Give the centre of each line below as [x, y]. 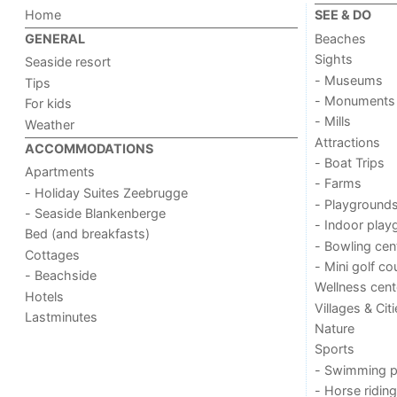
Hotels [45, 296]
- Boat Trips [349, 163]
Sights [333, 59]
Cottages [53, 254]
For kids [49, 104]
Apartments [60, 172]
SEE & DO [343, 15]
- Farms [338, 183]
